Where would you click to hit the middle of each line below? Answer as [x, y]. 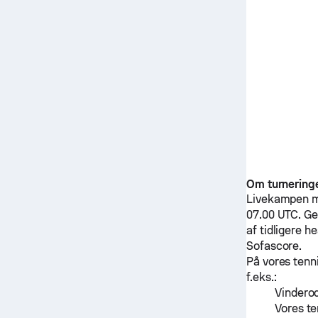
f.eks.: [261, 277]
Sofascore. [274, 246]
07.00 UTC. [275, 215]
